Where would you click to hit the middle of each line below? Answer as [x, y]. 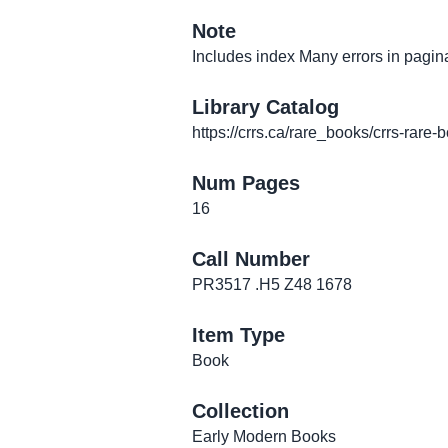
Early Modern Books [264, 436]
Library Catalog [265, 107]
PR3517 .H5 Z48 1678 [272, 284]
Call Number [251, 259]
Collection [240, 411]
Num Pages [246, 183]
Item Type [238, 335]
